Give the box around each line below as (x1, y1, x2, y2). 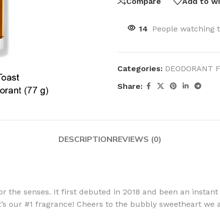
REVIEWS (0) (112, 134, 162, 144)
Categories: (117, 64, 163, 73)
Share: (117, 82, 142, 91)
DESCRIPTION (58, 134, 112, 144)
